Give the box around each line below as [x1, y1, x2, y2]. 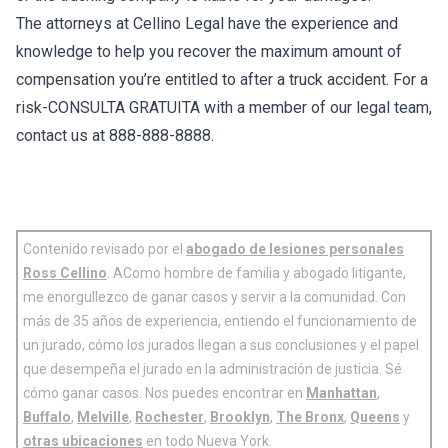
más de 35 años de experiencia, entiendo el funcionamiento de [23, 313, 417, 329]
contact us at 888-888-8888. [16, 126, 214, 145]
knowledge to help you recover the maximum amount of [16, 42, 402, 61]
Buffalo [23, 409, 71, 425]
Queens [350, 409, 400, 425]
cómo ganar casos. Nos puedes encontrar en [23, 385, 306, 401]
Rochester [135, 409, 204, 425]
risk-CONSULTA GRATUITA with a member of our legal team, [16, 98, 432, 117]
